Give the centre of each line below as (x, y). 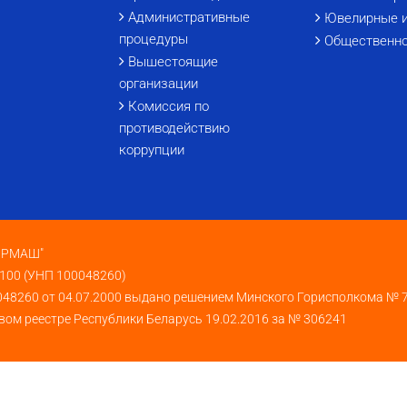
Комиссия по (169, 106)
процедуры (154, 39)
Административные (189, 17)
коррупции (152, 149)
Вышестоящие (173, 61)
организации (159, 83)
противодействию (174, 128)
